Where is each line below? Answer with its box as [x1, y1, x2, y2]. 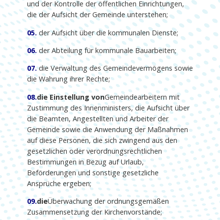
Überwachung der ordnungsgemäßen [47, 196, 169, 206]
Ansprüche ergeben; [27, 178, 91, 188]
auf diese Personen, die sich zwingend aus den [27, 135, 177, 145]
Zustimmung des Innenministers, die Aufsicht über [27, 103, 190, 112]
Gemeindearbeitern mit [104, 92, 180, 102]
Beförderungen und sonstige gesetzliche [27, 167, 159, 177]
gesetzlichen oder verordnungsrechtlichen [27, 146, 162, 156]
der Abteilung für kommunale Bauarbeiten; [36, 45, 176, 55]
